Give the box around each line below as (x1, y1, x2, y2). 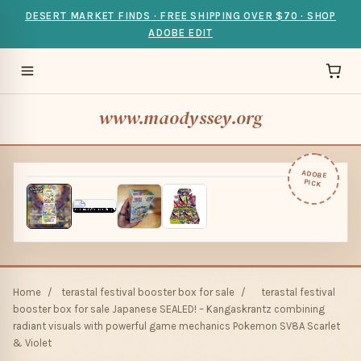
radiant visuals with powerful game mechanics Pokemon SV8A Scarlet (13, 320, 340, 332)
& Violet (13, 337, 52, 349)
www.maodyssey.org (98, 106, 263, 131)
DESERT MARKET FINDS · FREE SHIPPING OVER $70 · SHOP (25, 10, 336, 22)
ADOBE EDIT (148, 27, 213, 39)
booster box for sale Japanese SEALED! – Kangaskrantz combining (13, 303, 325, 315)
